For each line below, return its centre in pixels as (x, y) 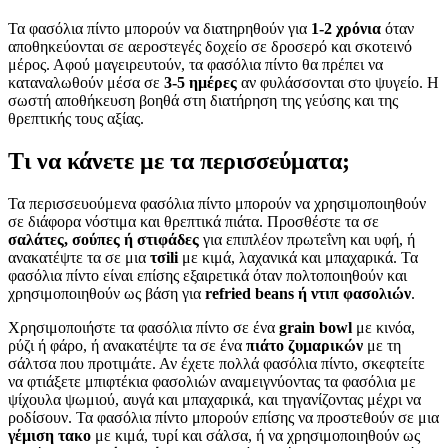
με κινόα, (383, 327)
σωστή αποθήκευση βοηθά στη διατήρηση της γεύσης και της (203, 100)
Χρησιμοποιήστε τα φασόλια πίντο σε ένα (143, 327)
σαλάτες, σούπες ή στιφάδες (103, 239)
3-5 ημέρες (200, 82)
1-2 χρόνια (346, 28)
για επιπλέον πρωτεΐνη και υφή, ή (307, 239)
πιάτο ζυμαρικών (304, 345)
